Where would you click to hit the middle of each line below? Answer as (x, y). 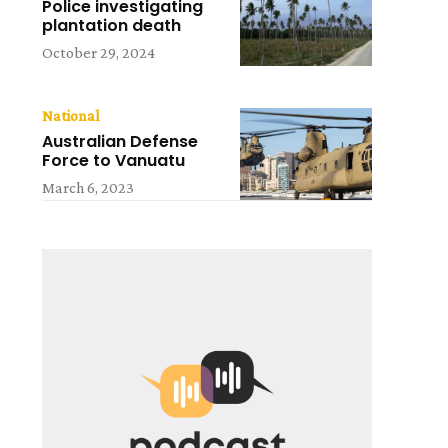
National (71, 115)
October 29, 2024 (99, 53)
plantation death (112, 26)
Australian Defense (120, 141)
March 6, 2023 (88, 187)
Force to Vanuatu (114, 160)
